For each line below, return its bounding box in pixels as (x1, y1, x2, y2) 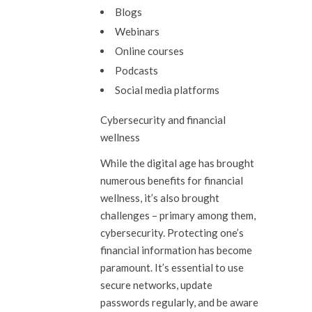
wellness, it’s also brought (100, 192, 219, 204)
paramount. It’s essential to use (100, 261, 244, 274)
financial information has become (100, 244, 252, 256)
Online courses (115, 45, 184, 57)
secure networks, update (100, 279, 212, 291)
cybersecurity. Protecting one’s (100, 226, 244, 239)
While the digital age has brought (100, 157, 254, 169)
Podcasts (115, 64, 158, 77)
